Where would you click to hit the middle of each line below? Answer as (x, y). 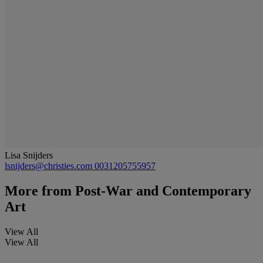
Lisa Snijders (29, 155)
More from (38, 190)
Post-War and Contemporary (161, 190)
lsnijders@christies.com (50, 166)
